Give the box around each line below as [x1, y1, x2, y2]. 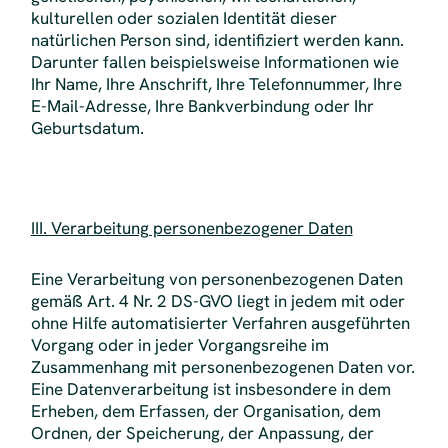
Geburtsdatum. [30, 116, 144, 139]
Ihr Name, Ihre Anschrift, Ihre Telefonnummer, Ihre [30, 72, 402, 95]
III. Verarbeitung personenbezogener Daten [30, 217, 353, 240]
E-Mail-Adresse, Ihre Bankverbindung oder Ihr [30, 94, 374, 117]
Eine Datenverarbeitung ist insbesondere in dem [30, 377, 391, 400]
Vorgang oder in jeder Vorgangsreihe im [30, 333, 329, 356]
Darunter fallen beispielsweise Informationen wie [30, 50, 399, 73]
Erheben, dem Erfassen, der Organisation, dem [30, 399, 381, 422]
